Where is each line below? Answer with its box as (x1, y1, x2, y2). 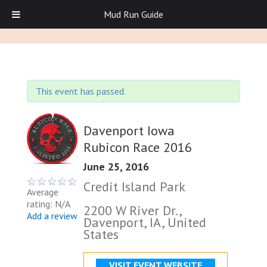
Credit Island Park (83, 178, 185, 195)
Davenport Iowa (83, 122, 175, 139)
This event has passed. (36, 85, 126, 97)
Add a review (27, 210, 77, 222)
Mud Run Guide (104, 8, 163, 20)
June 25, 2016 (83, 159, 149, 173)
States (83, 225, 119, 243)
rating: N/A (27, 198, 70, 210)
